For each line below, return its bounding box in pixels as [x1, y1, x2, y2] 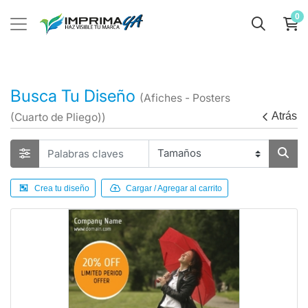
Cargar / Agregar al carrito [126, 184, 222, 194]
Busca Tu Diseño [10, 86, 140, 106]
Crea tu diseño [34, 184, 89, 194]
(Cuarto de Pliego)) [10, 111, 106, 124]
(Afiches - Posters [140, 91, 230, 104]
